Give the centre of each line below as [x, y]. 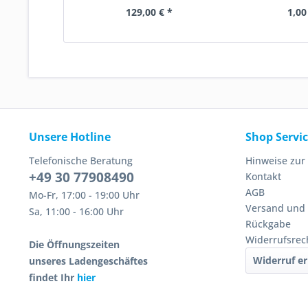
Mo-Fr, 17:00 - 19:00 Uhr [84, 195]
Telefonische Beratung [81, 161]
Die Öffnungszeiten [74, 244]
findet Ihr [53, 277]
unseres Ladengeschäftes [88, 261]
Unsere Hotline [70, 137]
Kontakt [263, 176]
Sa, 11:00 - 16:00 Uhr [76, 211]
